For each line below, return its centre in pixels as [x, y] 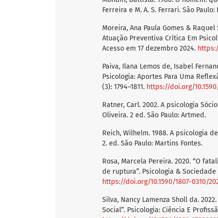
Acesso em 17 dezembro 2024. [150, 49]
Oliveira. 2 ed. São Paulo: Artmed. [154, 115]
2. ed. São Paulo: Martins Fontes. [152, 144]
